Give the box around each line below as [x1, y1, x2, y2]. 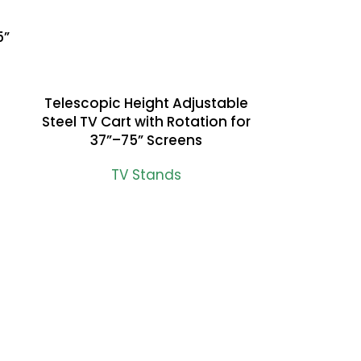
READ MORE [29, 93, 92, 110]
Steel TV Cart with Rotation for [41, 111, 251, 131]
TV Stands [110, 164, 181, 185]
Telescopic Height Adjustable [44, 93, 248, 113]
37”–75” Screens [89, 130, 202, 150]
